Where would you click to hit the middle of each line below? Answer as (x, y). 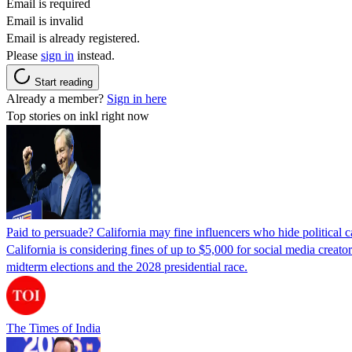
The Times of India (53, 328)
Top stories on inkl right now (78, 115)
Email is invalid (45, 20)
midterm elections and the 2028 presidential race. (127, 266)
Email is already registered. (73, 38)
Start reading (64, 82)
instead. (94, 55)
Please (24, 55)
